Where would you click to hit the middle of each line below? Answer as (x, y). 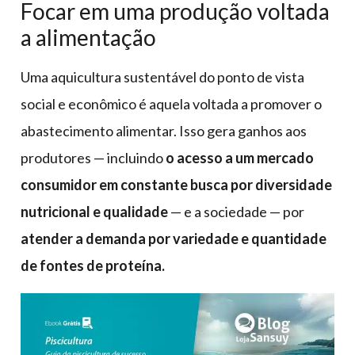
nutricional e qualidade (94, 212)
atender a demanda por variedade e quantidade (174, 239)
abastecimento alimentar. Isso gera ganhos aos (164, 131)
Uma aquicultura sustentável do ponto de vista (162, 77)
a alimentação (88, 38)
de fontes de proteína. (93, 266)
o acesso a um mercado (240, 158)
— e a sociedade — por (236, 212)
